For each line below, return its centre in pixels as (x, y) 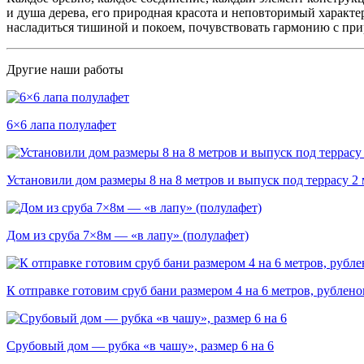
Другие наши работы (65, 69)
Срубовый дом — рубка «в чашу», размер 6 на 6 (140, 345)
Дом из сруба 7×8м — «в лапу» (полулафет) (128, 235)
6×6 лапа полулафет (61, 124)
